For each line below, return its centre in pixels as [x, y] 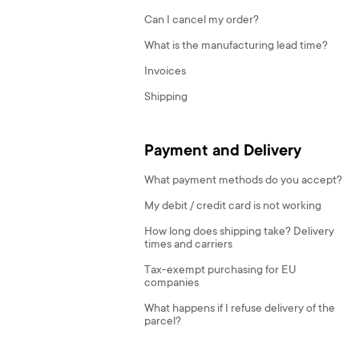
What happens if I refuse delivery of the [240, 309]
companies [171, 284]
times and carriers [188, 245]
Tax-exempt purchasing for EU [220, 271]
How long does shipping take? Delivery [239, 232]
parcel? [163, 322]
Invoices [165, 72]
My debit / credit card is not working [233, 207]
